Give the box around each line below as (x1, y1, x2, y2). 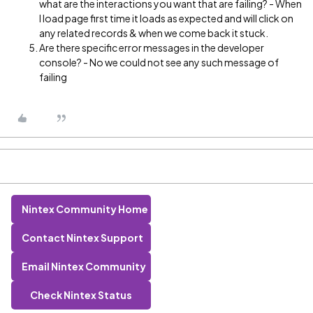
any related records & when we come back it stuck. (39, 27, 268, 39)
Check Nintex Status (30, 289, 132, 301)
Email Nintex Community (22, 260, 146, 272)
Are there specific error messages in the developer (39, 41, 264, 54)
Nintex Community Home (22, 203, 148, 215)
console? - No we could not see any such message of (39, 56, 279, 68)
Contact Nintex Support (22, 231, 143, 244)
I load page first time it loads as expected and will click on (39, 12, 293, 24)
